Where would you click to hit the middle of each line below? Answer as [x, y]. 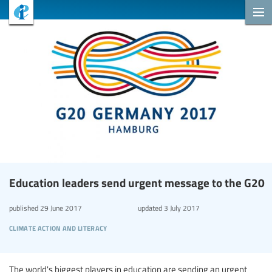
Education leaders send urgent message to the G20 [137, 182]
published [24, 207]
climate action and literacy [58, 226]
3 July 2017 [181, 207]
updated [150, 207]
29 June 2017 [60, 207]
